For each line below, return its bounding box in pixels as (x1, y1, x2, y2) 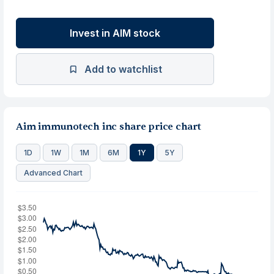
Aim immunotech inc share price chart (16, 120, 201, 133)
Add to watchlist (84, 63, 162, 75)
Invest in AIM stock (70, 27, 161, 39)
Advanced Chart (24, 168, 83, 177)
